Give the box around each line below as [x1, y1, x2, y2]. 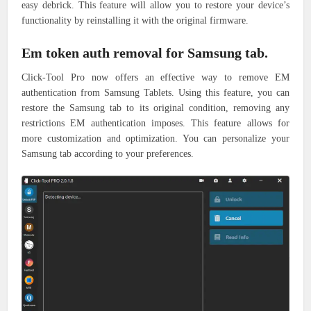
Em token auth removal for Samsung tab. [22, 44, 269, 60]
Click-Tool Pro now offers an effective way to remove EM [22, 72, 289, 83]
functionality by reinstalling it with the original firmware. [22, 15, 249, 26]
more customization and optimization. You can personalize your [22, 133, 289, 144]
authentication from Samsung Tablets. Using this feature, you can [22, 87, 289, 98]
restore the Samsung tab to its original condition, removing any [22, 102, 289, 113]
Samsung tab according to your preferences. [22, 148, 194, 159]
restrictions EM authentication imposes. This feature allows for [22, 117, 289, 128]
